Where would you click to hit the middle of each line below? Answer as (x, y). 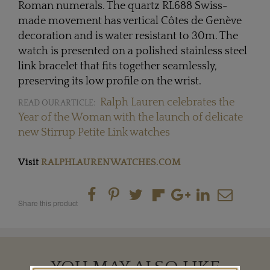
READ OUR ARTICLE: (57, 103)
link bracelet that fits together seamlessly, (118, 66)
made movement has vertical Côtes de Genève (130, 21)
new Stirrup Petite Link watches (94, 132)
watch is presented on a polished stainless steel (133, 51)
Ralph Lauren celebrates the (167, 102)
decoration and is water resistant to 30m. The (128, 36)
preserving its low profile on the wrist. (111, 81)
